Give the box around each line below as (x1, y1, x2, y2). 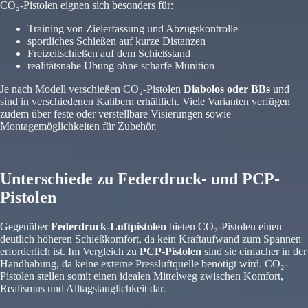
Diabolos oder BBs (184, 83, 270, 96)
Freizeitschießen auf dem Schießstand (27, 47, 190, 60)
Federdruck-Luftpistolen (51, 221, 166, 233)
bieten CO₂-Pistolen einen (166, 221, 282, 233)
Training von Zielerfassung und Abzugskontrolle (27, 23, 238, 35)
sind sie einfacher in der (201, 245, 307, 258)
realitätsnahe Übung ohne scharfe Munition (27, 60, 214, 72)
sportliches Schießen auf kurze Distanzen (27, 35, 206, 47)
